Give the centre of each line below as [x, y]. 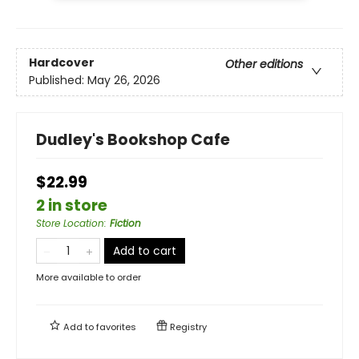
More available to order [89, 277]
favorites [116, 327]
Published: [58, 81]
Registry [187, 327]
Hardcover [62, 63]
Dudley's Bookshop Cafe [133, 139]
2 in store [72, 205]
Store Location [70, 223]
